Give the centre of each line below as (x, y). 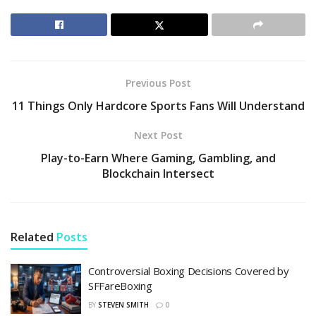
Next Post (158, 135)
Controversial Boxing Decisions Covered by (189, 271)
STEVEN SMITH (123, 304)
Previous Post (158, 83)
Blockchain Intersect (158, 173)
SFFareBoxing (120, 285)
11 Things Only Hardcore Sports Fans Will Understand (158, 105)
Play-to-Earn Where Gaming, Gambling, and (158, 158)
